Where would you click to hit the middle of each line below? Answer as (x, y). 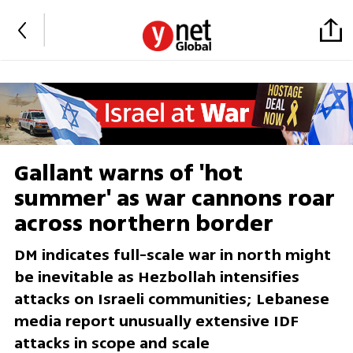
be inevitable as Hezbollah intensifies (156, 277)
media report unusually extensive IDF (156, 321)
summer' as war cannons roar (174, 199)
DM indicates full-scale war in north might (172, 255)
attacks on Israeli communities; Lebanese (171, 299)
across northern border (143, 224)
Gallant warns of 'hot (128, 174)
